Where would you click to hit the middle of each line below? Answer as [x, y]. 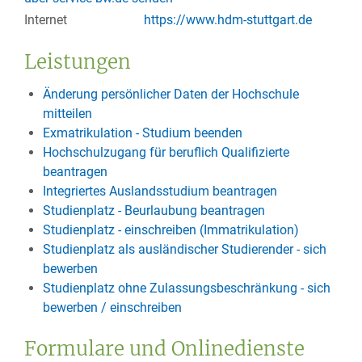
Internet [46, 19]
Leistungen [78, 61]
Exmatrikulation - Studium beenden [142, 133]
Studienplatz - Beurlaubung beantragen [154, 210]
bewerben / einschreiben [112, 307]
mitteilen [67, 113]
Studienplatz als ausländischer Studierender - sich [184, 249]
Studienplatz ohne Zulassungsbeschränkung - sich [186, 288]
